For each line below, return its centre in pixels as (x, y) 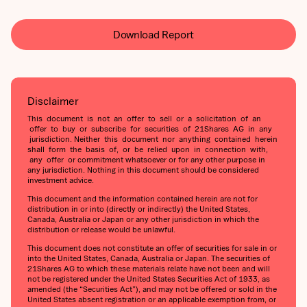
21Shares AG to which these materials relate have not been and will (149, 269)
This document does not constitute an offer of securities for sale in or (152, 248)
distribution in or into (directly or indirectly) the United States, (139, 209)
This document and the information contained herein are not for (143, 199)
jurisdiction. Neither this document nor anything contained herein (152, 139)
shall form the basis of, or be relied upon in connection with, (148, 149)
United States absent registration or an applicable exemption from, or (152, 299)
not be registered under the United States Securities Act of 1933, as (149, 279)
